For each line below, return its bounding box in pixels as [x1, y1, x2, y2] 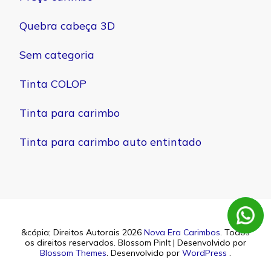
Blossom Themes [40, 247, 106, 258]
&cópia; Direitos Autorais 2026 [21, 227, 144, 238]
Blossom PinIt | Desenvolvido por [118, 237, 246, 248]
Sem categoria [19, 48, 94, 62]
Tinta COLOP [19, 77, 87, 91]
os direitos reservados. [25, 237, 118, 248]
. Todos [220, 227, 250, 238]
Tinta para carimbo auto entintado [19, 135, 201, 149]
